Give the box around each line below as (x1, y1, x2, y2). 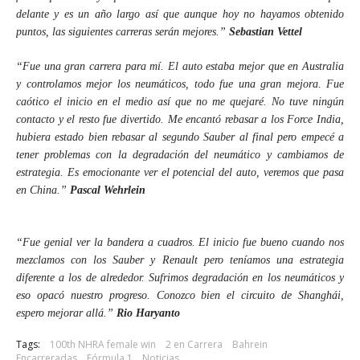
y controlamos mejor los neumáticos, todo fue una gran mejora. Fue (16, 78, 344, 90)
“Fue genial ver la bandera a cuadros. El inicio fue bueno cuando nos (16, 236, 344, 248)
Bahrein (232, 337, 268, 351)
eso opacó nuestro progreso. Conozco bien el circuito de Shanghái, (16, 289, 344, 301)
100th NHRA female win (50, 337, 156, 351)
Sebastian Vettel (229, 26, 302, 38)
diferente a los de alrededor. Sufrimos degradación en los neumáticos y (16, 272, 344, 284)
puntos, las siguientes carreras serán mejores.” (16, 26, 229, 38)
